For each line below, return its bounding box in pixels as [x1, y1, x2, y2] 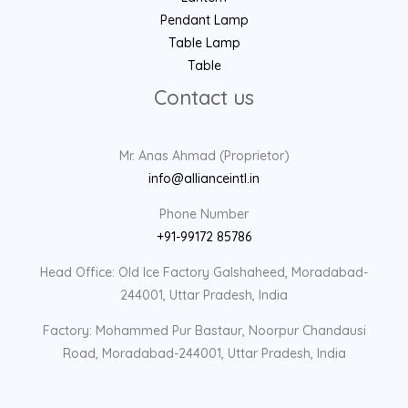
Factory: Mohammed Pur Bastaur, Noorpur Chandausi [42, 322, 366, 340]
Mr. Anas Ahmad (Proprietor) [118, 148, 290, 165]
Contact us [154, 85, 254, 111]
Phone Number [159, 206, 249, 223]
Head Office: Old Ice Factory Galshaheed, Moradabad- [40, 264, 368, 281]
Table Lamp [168, 35, 240, 52]
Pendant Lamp [159, 12, 249, 29]
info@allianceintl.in [148, 170, 260, 188]
